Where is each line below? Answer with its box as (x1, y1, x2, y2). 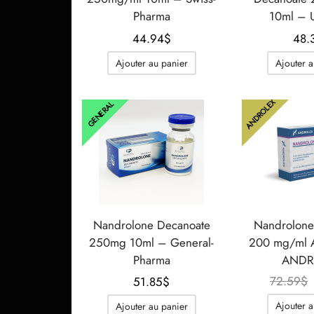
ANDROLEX (243, 97, 278, 132)
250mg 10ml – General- (89, 233, 214, 251)
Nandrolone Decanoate (93, 216, 210, 233)
